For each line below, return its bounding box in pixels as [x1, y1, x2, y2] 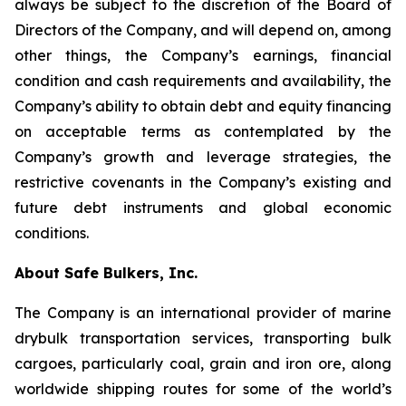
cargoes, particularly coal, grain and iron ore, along [14, 354, 391, 372]
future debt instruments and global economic [14, 198, 391, 217]
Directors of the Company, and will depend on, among [14, 21, 391, 39]
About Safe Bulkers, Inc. [14, 264, 198, 282]
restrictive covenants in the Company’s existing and [14, 173, 391, 191]
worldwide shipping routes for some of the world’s [14, 380, 391, 398]
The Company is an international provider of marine [14, 304, 391, 322]
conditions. [14, 224, 89, 242]
